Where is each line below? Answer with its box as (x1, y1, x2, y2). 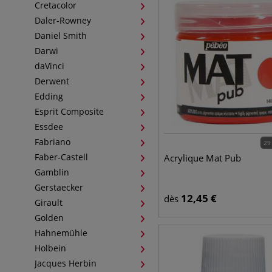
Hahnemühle (35, 227, 87, 239)
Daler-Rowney (35, 15, 91, 26)
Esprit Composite (35, 106, 104, 117)
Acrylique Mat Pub (163, 152, 241, 164)
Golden (35, 212, 64, 223)
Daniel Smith (35, 30, 87, 41)
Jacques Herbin (35, 257, 97, 269)
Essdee (35, 121, 63, 132)
